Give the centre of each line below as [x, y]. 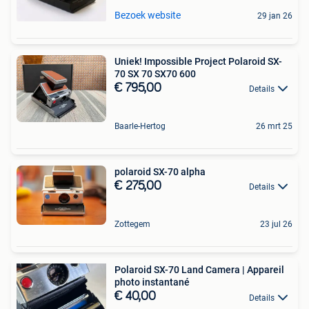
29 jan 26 [275, 16]
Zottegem [132, 225]
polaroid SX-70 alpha [160, 171]
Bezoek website [148, 15]
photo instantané [152, 282]
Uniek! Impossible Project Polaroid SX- [198, 61]
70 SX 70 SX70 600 [155, 73]
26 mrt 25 [274, 126]
